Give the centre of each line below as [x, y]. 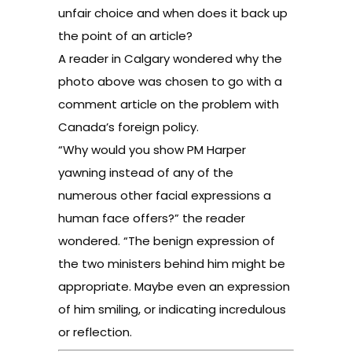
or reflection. [95, 332]
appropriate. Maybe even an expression [174, 286]
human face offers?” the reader [152, 218]
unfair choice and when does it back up [173, 13]
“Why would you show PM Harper [152, 150]
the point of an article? [125, 36]
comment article [108, 104]
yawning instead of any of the [146, 172]
